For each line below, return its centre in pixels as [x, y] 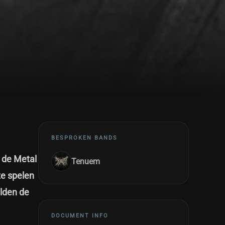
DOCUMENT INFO [80, 216]
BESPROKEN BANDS [84, 138]
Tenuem [86, 161]
